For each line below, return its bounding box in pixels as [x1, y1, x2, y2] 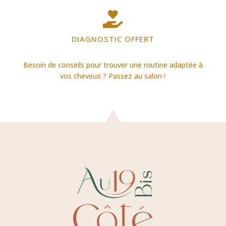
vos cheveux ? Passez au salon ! [60, 71, 166, 81]
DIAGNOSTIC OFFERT [71, 33, 154, 44]
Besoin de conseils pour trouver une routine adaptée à [23, 60, 203, 70]
